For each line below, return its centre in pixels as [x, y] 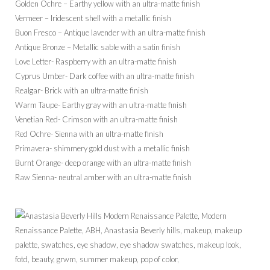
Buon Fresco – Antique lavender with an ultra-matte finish [110, 33]
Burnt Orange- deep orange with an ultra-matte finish [103, 163]
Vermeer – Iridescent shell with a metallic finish [93, 18]
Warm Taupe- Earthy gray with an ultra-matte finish [101, 105]
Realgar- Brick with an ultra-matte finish [82, 91]
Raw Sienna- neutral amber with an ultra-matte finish [103, 177]
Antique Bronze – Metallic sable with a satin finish [98, 47]
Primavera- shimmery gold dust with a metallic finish [102, 149]
